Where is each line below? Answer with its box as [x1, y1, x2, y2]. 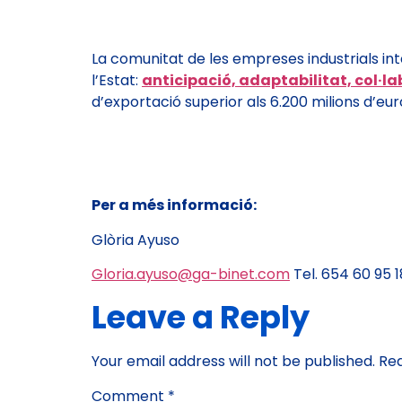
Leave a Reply [92, 294, 310, 339]
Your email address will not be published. [92, 350, 375, 371]
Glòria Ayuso [92, 229, 179, 250]
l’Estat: [92, 70, 142, 92]
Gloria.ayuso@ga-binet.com [92, 264, 290, 285]
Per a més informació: [92, 195, 257, 216]
